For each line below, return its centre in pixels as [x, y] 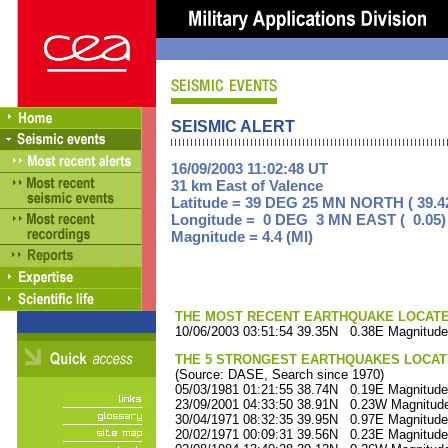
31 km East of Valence [247, 185]
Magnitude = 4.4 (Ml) [242, 236]
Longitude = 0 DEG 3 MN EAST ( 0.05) [308, 219]
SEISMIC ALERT [233, 126]
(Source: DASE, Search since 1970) [277, 374]
